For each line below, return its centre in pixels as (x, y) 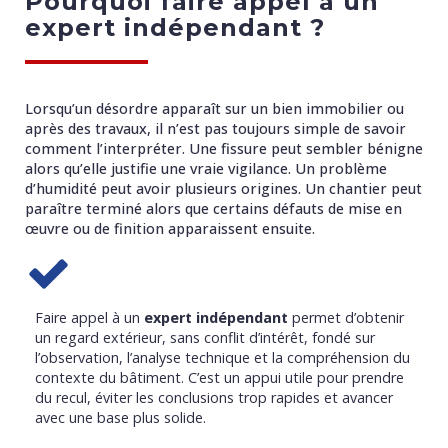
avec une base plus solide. (120, 417)
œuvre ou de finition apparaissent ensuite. (170, 228)
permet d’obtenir (346, 317)
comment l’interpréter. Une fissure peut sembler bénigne (224, 148)
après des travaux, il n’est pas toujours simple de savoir (215, 128)
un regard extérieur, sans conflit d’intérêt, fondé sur (205, 337)
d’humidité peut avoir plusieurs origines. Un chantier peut (223, 188)
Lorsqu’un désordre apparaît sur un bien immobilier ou (214, 108)
